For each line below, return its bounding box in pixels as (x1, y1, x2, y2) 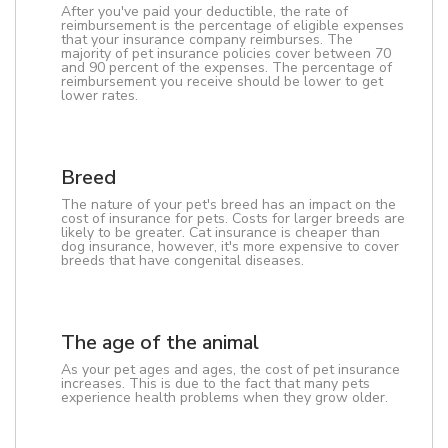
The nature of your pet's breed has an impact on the (61, 195, 396, 214)
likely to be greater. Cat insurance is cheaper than (61, 223, 380, 242)
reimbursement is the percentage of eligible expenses (61, 16, 404, 35)
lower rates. (61, 86, 138, 105)
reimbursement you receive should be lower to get (61, 72, 383, 91)
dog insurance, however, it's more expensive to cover (61, 237, 399, 256)
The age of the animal (61, 329, 259, 356)
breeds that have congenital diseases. (61, 251, 304, 270)
